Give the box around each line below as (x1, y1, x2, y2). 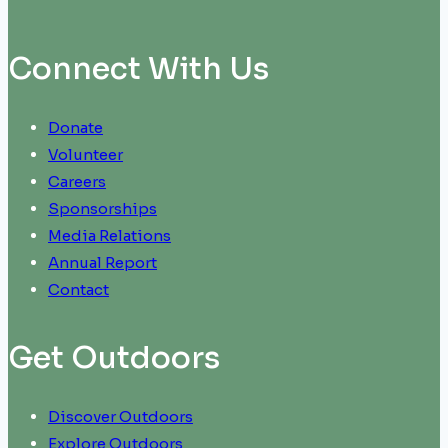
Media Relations (48, 226, 171, 246)
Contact (48, 280, 109, 300)
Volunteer (48, 145, 123, 165)
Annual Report (48, 253, 157, 273)
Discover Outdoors (48, 406, 193, 426)
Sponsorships (48, 199, 157, 219)
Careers (48, 172, 106, 192)
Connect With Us (8, 50, 269, 89)
